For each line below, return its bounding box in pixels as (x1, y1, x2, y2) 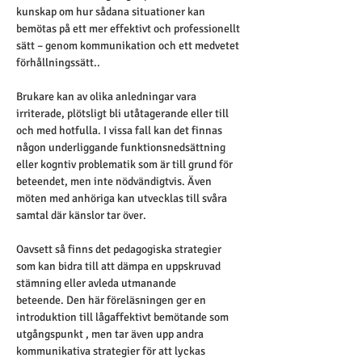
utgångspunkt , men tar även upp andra (16, 327, 206, 341)
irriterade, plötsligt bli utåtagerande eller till (16, 107, 231, 120)
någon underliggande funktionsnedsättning (16, 141, 228, 154)
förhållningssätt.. (16, 56, 100, 69)
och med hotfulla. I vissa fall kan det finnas (16, 124, 225, 137)
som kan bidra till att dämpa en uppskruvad (16, 259, 223, 273)
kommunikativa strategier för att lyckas (16, 344, 208, 358)
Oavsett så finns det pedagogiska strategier (16, 242, 224, 256)
